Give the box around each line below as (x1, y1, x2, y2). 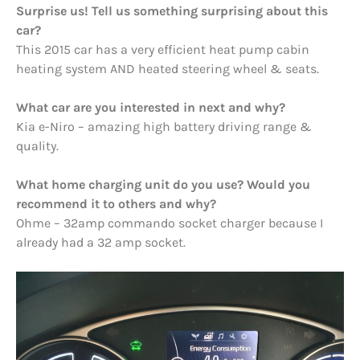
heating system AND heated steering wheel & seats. (16, 61, 319, 77)
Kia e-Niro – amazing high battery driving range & (16, 119, 312, 135)
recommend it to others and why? (16, 196, 216, 212)
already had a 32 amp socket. (16, 235, 186, 251)
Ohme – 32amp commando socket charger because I (16, 215, 323, 231)
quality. (16, 138, 59, 154)
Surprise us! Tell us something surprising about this (16, 3, 328, 19)
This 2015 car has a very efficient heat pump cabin (16, 42, 309, 58)
